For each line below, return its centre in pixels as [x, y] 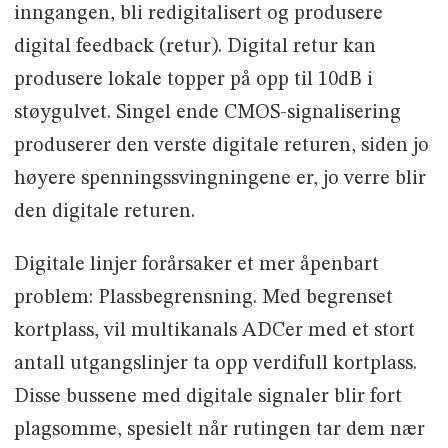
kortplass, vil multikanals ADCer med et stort [214, 330]
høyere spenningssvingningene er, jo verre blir [219, 178]
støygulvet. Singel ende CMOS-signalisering [207, 112]
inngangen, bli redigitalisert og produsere [198, 13]
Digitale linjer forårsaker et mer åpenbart [196, 264]
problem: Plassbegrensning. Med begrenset [203, 297]
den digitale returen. [104, 211]
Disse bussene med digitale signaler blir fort [207, 396]
